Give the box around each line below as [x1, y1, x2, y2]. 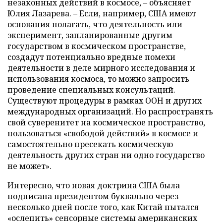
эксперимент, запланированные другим [7, 30, 172, 41]
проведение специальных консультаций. [7, 84, 175, 95]
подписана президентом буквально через [7, 191, 178, 202]
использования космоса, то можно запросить [7, 73, 189, 84]
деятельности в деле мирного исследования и [7, 62, 195, 73]
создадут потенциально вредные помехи [7, 52, 175, 62]
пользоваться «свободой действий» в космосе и [7, 128, 198, 139]
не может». [7, 161, 52, 171]
